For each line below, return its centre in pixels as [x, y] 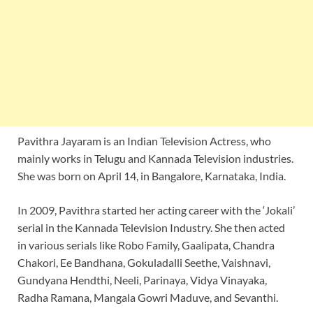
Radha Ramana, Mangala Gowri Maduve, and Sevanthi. [148, 297]
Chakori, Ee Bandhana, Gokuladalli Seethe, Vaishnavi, [144, 262]
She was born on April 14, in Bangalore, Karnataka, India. [152, 175]
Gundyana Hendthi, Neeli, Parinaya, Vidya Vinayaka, [142, 279]
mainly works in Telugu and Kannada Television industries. [155, 158]
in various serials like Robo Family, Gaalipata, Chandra [146, 245]
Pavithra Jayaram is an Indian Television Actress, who [144, 140]
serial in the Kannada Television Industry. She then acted [151, 227]
